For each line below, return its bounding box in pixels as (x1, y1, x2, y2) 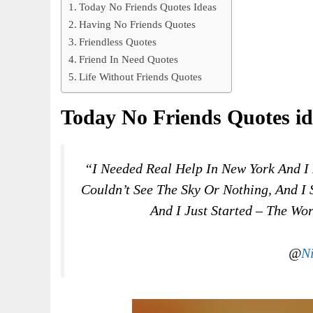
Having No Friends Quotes (79, 18, 196, 31)
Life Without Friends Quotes (79, 71, 203, 83)
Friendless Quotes (79, 36, 157, 48)
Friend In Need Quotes (79, 53, 179, 66)
